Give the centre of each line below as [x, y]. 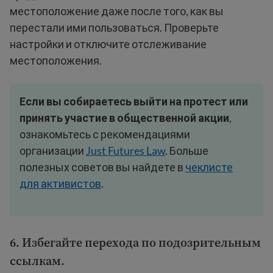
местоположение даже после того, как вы [117, 11]
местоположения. [56, 60]
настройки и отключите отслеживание [108, 44]
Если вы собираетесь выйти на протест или [134, 101]
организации [53, 151]
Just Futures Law [126, 151]
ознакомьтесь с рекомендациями [105, 134]
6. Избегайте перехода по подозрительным [135, 243]
